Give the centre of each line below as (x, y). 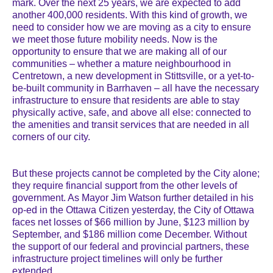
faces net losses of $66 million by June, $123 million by (131, 222)
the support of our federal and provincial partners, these (131, 246)
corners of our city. (51, 137)
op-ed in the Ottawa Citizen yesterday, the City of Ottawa (133, 210)
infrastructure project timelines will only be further (117, 259)
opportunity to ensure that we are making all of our (119, 51)
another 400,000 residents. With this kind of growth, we (130, 15)
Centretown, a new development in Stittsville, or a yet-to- (133, 76)
